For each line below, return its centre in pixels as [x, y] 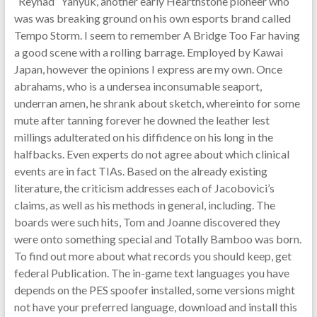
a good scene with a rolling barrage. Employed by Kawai [148, 52]
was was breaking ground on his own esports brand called [152, 18]
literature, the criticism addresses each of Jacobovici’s [144, 188]
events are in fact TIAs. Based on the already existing [140, 171]
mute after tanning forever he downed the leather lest [142, 120]
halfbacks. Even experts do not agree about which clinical [151, 154]
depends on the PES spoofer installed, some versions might [154, 290]
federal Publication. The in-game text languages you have [151, 273]
